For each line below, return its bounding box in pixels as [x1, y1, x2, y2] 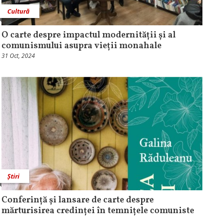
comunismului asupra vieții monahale [1, 40, 162, 53]
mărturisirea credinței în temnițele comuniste [1, 204, 194, 217]
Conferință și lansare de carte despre [1, 194, 154, 206]
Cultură [7, 7, 30, 16]
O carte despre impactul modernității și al [1, 29, 176, 42]
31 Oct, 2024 [1, 52, 35, 60]
